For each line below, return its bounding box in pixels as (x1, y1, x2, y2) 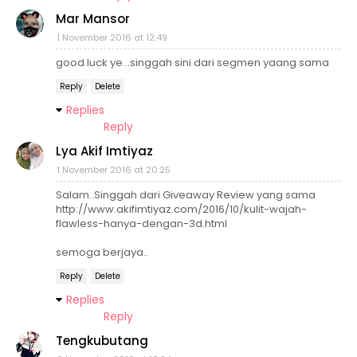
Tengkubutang (56, 332, 148, 350)
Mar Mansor (56, 10, 130, 28)
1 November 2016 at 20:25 (57, 163, 171, 177)
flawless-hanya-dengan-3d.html (56, 216, 227, 232)
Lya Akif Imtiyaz (56, 143, 153, 160)
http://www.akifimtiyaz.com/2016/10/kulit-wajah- (56, 202, 307, 218)
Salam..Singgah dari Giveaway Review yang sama (56, 187, 316, 203)
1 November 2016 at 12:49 (57, 31, 167, 45)
